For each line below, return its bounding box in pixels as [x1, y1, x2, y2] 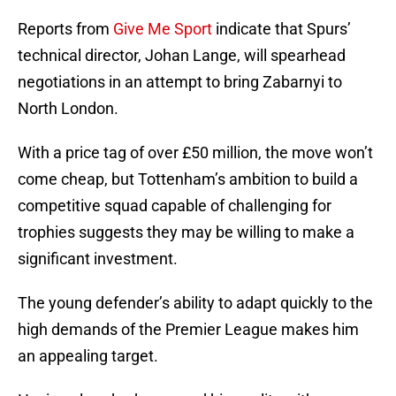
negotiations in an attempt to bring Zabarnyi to [18, 72, 342, 92]
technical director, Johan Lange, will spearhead [18, 46, 346, 65]
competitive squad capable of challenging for [18, 196, 331, 216]
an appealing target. [18, 346, 158, 366]
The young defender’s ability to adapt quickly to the [18, 293, 373, 313]
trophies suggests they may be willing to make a [18, 223, 354, 242]
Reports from [18, 19, 113, 39]
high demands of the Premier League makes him [18, 320, 359, 339]
